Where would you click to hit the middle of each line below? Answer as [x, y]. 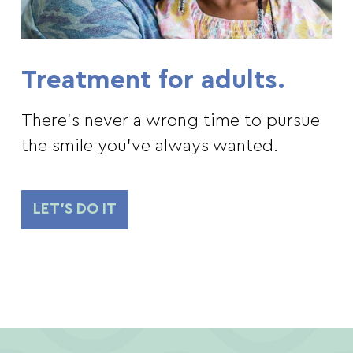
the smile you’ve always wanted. [149, 146]
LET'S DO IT [74, 210]
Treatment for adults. [153, 80]
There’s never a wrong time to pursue [170, 121]
